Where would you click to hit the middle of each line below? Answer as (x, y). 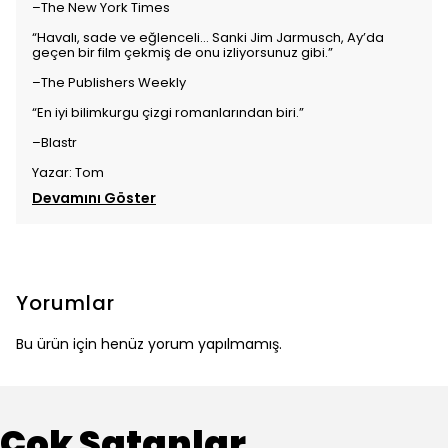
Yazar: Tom (68, 172)
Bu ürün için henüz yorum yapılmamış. (149, 344)
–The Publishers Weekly (109, 82)
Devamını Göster (94, 198)
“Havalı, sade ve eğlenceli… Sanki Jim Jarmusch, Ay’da (208, 37)
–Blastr (54, 142)
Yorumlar (65, 303)
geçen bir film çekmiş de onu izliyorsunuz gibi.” (182, 52)
